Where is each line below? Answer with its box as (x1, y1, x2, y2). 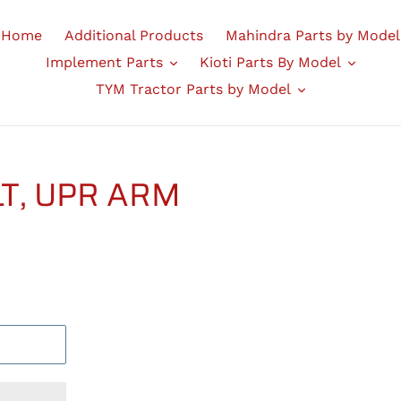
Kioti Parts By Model (199, 54, 341, 71)
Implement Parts (45, 54, 163, 71)
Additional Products (64, 27, 203, 44)
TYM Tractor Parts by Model (95, 81, 291, 98)
